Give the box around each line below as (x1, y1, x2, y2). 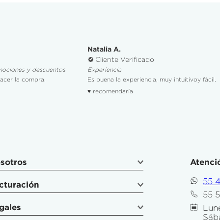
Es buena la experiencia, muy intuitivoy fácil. (87, 76, 217, 83)
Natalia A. (87, 45, 121, 54)
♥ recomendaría (87, 88, 134, 95)
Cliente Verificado (95, 55, 155, 64)
